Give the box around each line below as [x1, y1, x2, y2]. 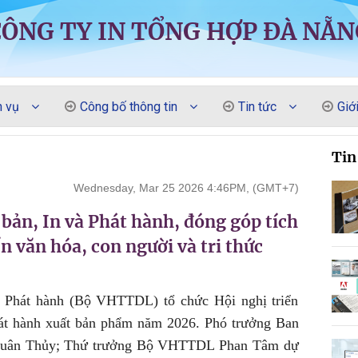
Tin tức [237, 99, 276, 114]
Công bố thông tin [79, 99, 177, 114]
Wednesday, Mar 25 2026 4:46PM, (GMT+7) [73, 181, 299, 194]
